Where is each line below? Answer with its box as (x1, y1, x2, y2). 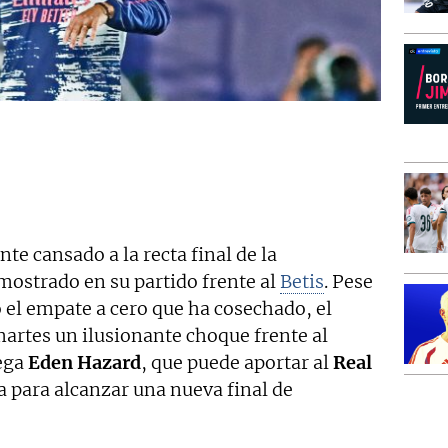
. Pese (324, 270, 373, 294)
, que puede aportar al (141, 351, 329, 375)
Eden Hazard (24, 351, 141, 375)
